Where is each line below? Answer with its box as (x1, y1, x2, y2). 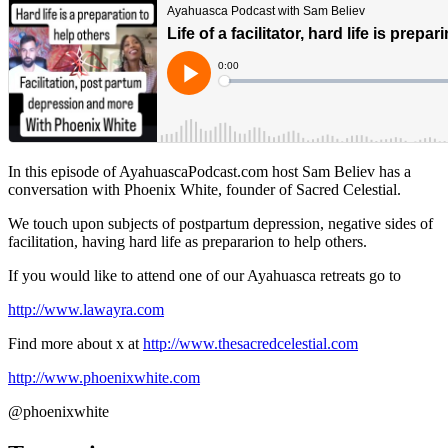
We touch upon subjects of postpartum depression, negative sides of (8, 214, 433, 232)
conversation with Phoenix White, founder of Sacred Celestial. (8, 180, 401, 198)
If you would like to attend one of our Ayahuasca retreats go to (8, 266, 401, 284)
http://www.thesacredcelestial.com (143, 334, 358, 352)
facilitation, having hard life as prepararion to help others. (8, 232, 367, 250)
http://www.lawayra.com (8, 300, 164, 318)
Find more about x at (8, 334, 143, 352)
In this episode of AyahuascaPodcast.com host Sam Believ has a (8, 162, 411, 180)
